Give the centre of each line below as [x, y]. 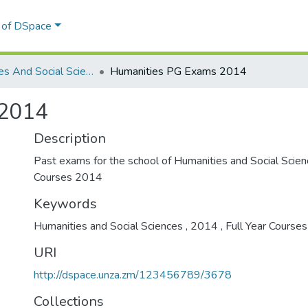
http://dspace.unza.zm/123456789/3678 [133, 275]
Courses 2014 [68, 177]
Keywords [65, 204]
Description [70, 139]
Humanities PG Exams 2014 [178, 71]
